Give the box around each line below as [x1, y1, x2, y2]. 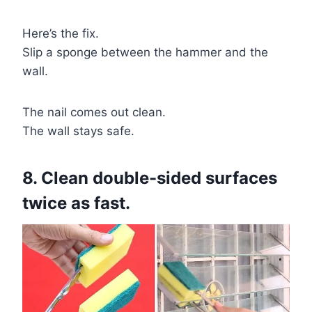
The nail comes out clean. [22, 104, 166, 119]
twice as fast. [22, 192, 130, 213]
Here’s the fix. [22, 26, 99, 40]
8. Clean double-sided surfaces [22, 167, 277, 188]
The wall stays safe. [22, 123, 134, 138]
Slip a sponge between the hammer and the [22, 45, 268, 59]
